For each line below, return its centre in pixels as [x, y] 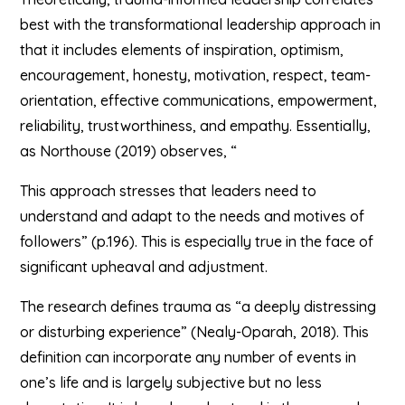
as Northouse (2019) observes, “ [129, 151]
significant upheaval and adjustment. [144, 267]
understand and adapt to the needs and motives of [193, 216]
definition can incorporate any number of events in [188, 357]
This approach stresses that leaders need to [169, 191]
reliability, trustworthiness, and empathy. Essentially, [196, 126]
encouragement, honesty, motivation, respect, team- [196, 75]
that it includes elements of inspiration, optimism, [182, 50]
